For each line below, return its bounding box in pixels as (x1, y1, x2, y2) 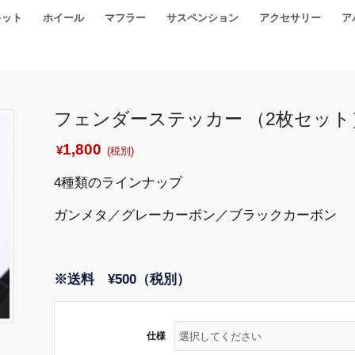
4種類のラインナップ (54, 175, 183, 191)
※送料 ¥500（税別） (54, 271, 191, 287)
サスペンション (166, 12, 239, 24)
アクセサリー (259, 12, 321, 24)
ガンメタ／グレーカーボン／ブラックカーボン (54, 207, 338, 223)
